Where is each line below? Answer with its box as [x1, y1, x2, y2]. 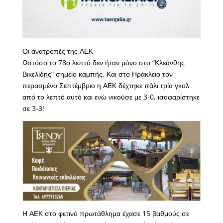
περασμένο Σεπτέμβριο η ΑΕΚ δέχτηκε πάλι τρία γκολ [22, 81, 189, 91]
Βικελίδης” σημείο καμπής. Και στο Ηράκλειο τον [22, 69, 173, 79]
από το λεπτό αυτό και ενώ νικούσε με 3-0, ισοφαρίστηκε [22, 92, 200, 102]
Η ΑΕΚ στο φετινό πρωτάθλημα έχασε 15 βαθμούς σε [22, 208, 189, 218]
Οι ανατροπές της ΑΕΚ [22, 46, 93, 56]
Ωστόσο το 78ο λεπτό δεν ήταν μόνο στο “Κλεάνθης [22, 58, 185, 68]
